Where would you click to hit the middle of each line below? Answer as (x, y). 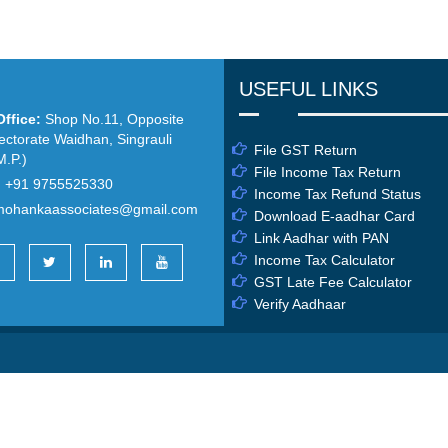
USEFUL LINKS (308, 89)
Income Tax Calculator (324, 260)
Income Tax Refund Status (337, 194)
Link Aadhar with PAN (321, 238)
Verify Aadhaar (300, 304)
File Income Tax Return (327, 172)
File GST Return (305, 150)
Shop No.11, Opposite (112, 119)
